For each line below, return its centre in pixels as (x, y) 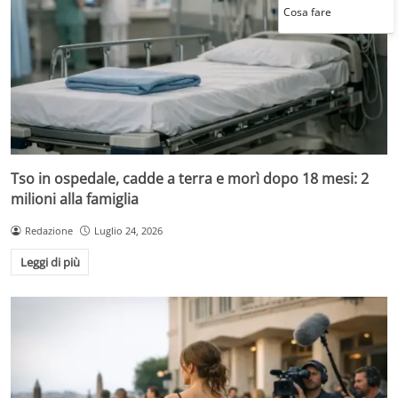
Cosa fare (210, 12)
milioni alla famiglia (75, 199)
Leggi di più (50, 263)
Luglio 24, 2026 (128, 230)
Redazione (48, 230)
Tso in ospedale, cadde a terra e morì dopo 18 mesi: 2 (190, 178)
